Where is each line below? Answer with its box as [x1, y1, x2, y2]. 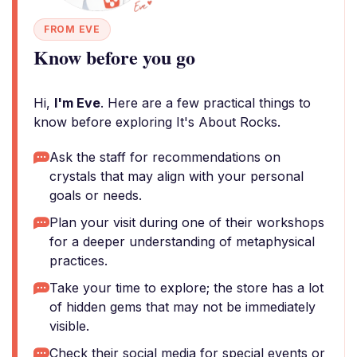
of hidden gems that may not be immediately [49, 299, 316, 315]
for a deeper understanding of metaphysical [49, 233, 315, 249]
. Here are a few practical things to [100, 95, 311, 111]
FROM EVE [44, 23, 100, 35]
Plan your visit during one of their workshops [49, 214, 324, 230]
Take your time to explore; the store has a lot [49, 280, 324, 296]
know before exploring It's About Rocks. [33, 114, 280, 130]
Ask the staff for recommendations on [49, 149, 280, 165]
